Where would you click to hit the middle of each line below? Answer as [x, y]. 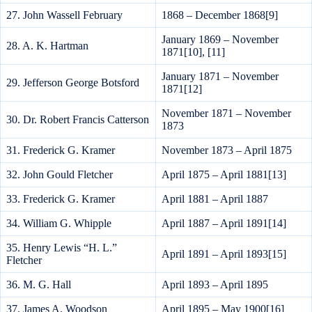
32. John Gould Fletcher [60, 175]
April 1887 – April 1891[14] [224, 224]
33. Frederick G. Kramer [61, 199]
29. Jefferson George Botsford [73, 83]
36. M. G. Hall [39, 285]
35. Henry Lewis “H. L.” [62, 248]
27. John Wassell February [64, 15]
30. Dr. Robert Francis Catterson [78, 120]
